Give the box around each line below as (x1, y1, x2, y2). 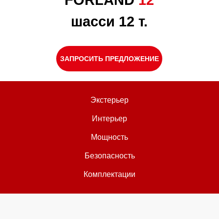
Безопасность (84, 152, 135, 160)
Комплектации (84, 170, 135, 178)
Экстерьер (90, 96, 129, 104)
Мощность (91, 133, 128, 141)
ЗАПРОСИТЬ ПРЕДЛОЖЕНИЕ (60, 54, 159, 63)
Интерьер (92, 114, 127, 123)
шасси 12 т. (71, 14, 148, 29)
